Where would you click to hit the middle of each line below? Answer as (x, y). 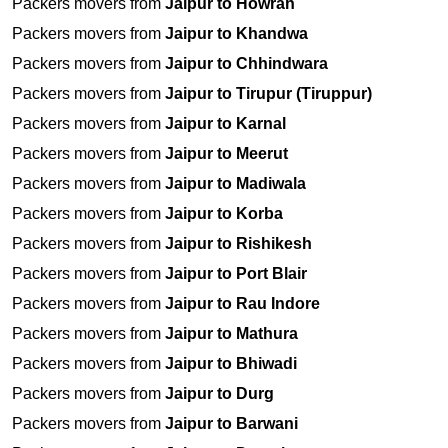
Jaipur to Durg (219, 394)
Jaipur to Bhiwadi (231, 364)
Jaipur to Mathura (231, 334)
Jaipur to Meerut (226, 154)
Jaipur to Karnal (225, 124)
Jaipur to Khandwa (236, 34)
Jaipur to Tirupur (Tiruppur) (268, 94)
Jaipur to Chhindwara (246, 64)
